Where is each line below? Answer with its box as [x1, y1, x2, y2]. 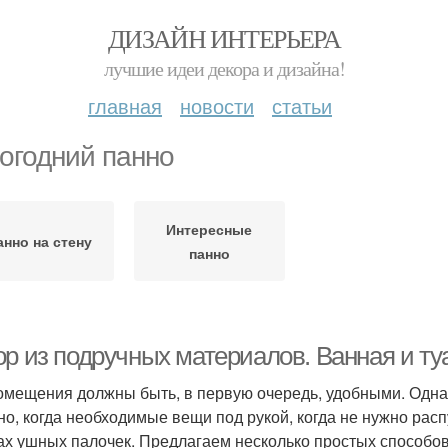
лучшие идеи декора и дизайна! [103, 55, 345, 82]
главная [88, 91, 162, 120]
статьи [272, 91, 332, 120]
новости [180, 91, 254, 120]
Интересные [166, 219, 253, 239]
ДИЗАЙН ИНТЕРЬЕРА [107, 21, 341, 55]
